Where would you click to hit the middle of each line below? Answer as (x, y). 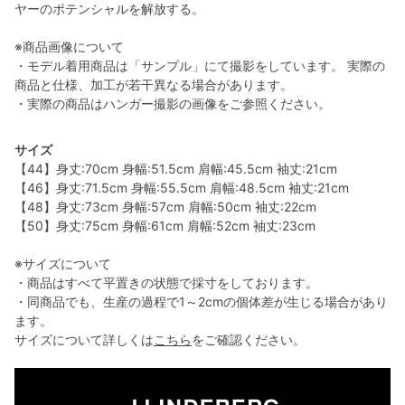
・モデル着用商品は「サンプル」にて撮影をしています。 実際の (200, 65)
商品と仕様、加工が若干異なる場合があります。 (154, 84)
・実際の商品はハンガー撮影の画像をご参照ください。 (173, 103)
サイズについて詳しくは (84, 339)
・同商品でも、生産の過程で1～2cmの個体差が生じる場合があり (201, 301)
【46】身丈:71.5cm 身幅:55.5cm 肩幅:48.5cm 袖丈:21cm (182, 187)
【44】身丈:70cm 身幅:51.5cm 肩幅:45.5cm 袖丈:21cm (176, 168)
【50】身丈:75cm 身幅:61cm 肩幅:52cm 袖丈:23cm (165, 225)
